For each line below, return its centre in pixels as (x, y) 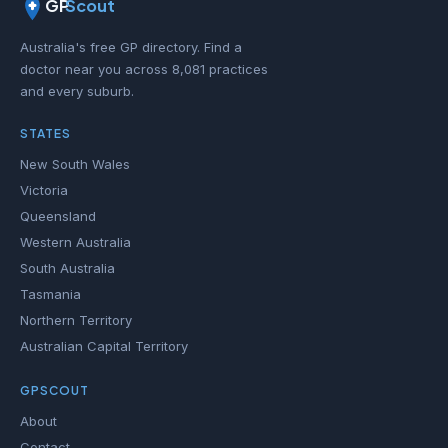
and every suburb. (77, 91)
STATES (45, 133)
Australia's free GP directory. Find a (131, 47)
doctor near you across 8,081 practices (144, 69)
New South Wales (75, 164)
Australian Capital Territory (104, 346)
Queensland (58, 216)
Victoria (44, 190)
